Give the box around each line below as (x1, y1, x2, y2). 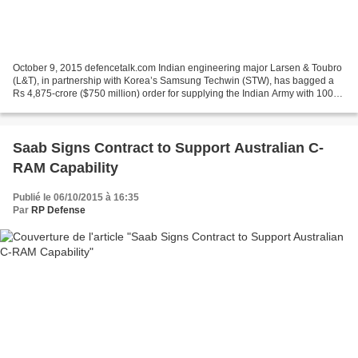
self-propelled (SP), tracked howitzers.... (13, 101, 185, 113)
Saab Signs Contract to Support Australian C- (13, 140, 324, 157)
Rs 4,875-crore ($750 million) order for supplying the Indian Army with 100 (13, 88, 333, 100)
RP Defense (31, 205, 86, 217)
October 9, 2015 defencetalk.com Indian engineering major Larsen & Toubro (13, 62, 342, 74)
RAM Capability (13, 160, 118, 177)
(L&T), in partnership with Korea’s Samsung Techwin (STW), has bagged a (13, 75, 334, 87)
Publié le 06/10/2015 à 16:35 (13, 192, 139, 204)
